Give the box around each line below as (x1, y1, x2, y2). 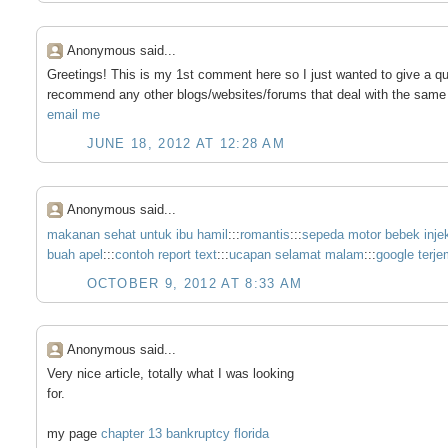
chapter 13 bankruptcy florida (100, 426, 269, 442)
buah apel (46, 246, 103, 262)
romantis (239, 226, 290, 242)
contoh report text (114, 246, 217, 262)
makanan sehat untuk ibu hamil (46, 226, 228, 242)
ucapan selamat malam (228, 246, 364, 262)
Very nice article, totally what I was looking (46, 366, 294, 382)
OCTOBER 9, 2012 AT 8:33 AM (86, 275, 303, 291)
